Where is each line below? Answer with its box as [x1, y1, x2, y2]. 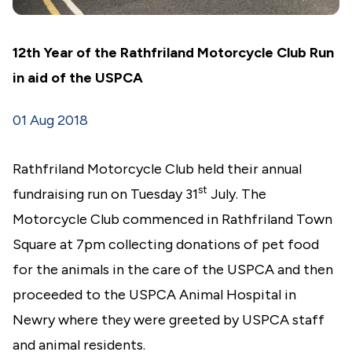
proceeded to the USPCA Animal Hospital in [13, 286, 296, 303]
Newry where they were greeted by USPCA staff [13, 311, 324, 328]
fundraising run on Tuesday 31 [13, 185, 198, 203]
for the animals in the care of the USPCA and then [13, 261, 333, 278]
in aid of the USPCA [13, 69, 143, 86]
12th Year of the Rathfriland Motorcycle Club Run [13, 44, 334, 61]
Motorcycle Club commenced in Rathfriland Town [13, 211, 332, 228]
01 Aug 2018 [13, 112, 88, 129]
